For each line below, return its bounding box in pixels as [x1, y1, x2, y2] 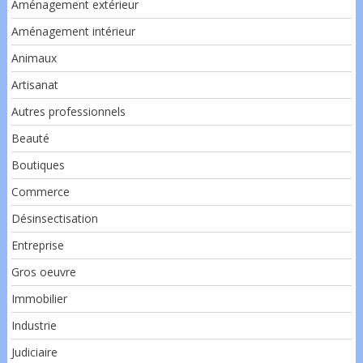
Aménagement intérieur [11, 23, 135, 39]
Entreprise [11, 237, 64, 253]
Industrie [11, 317, 57, 333]
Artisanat [11, 76, 58, 92]
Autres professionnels [11, 103, 126, 119]
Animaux [11, 49, 57, 66]
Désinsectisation [11, 210, 98, 226]
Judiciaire [11, 344, 58, 360]
